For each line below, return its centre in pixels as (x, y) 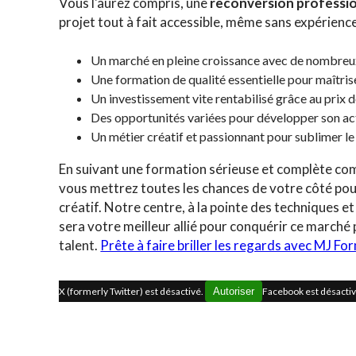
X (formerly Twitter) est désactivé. (132, 291)
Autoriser (234, 291)
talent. (80, 245)
